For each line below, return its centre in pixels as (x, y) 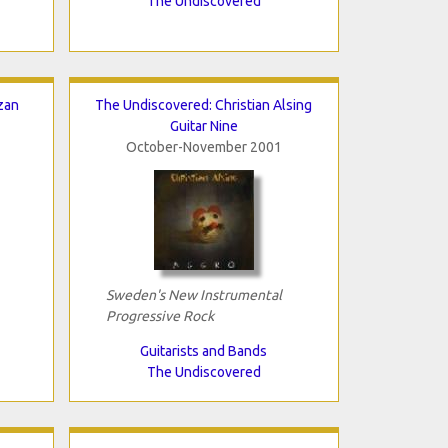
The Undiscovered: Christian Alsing (203, 104)
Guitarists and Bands (203, 350)
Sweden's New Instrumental (193, 294)
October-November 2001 (203, 146)
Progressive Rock (159, 315)
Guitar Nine (203, 125)
